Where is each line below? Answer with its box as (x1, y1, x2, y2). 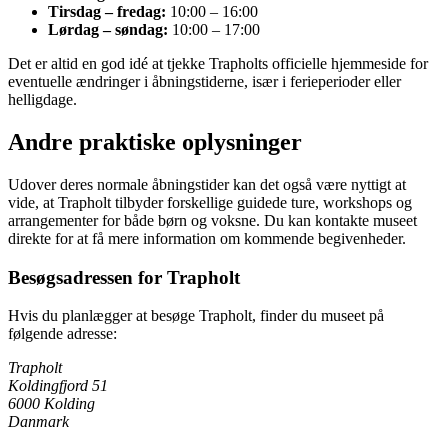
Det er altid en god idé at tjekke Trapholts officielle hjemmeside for (8, 55, 428, 73)
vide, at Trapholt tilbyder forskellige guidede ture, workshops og (8, 193, 412, 211)
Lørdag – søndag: (48, 21, 168, 39)
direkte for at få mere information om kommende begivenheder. (8, 229, 406, 247)
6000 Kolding (8, 395, 95, 413)
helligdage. (8, 91, 77, 109)
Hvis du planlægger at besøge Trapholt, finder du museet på (8, 307, 384, 325)
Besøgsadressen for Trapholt (8, 266, 240, 288)
